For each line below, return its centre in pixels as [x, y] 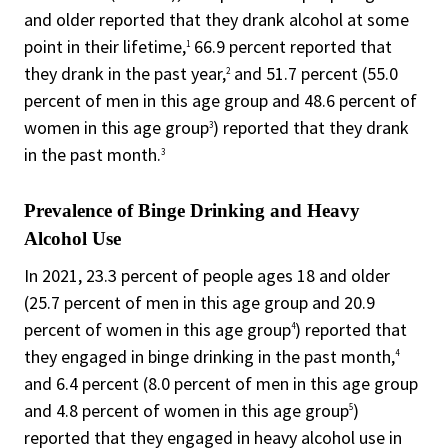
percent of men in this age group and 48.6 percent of [220, 101]
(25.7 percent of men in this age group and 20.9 [199, 302]
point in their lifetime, [105, 47]
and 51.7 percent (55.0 [314, 74]
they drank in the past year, [125, 74]
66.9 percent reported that [291, 47]
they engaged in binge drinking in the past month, [209, 356]
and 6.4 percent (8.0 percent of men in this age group [221, 383]
